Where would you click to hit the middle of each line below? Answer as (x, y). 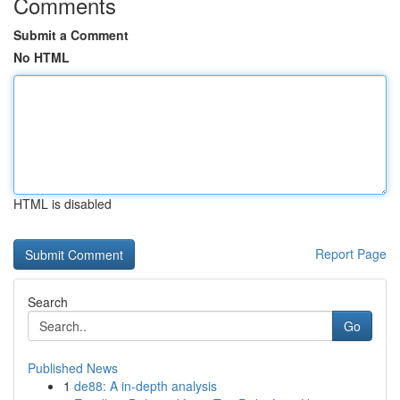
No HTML (42, 57)
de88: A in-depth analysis (146, 386)
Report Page (351, 254)
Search (48, 302)
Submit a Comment (71, 35)
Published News (73, 368)
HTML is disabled (62, 204)
